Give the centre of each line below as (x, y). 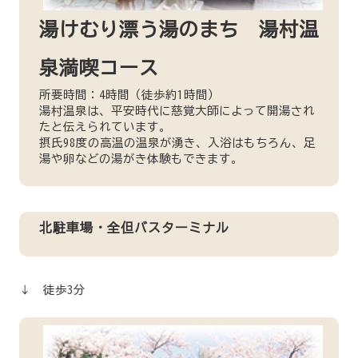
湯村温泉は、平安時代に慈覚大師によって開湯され (177, 111)
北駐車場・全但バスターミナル (134, 228)
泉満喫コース (99, 68)
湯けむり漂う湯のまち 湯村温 (179, 30)
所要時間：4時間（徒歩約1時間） (129, 95)
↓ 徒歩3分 (52, 289)
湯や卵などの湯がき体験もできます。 (141, 159)
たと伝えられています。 (105, 127)
